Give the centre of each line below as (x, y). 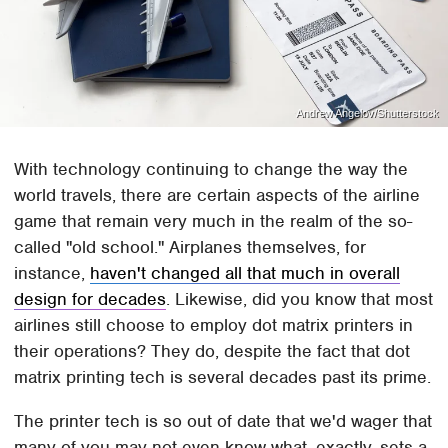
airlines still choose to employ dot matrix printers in (214, 324)
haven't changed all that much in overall (245, 272)
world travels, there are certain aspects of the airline (217, 194)
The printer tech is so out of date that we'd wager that (223, 420)
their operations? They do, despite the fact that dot (212, 350)
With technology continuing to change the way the (211, 168)
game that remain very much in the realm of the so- (213, 220)
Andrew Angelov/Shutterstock (367, 112)
